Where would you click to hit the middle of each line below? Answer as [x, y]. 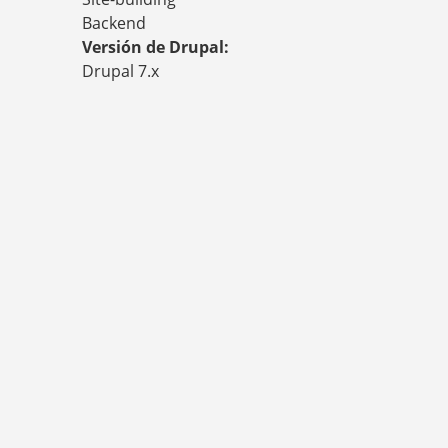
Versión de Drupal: [157, 47]
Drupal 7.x [120, 71]
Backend [114, 23]
